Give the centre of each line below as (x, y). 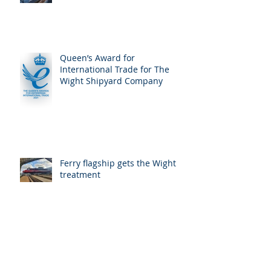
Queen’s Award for (97, 58)
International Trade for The (115, 70)
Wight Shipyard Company (111, 81)
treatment (80, 175)
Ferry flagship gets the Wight (118, 163)
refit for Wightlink (95, 249)
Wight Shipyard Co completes (119, 237)
